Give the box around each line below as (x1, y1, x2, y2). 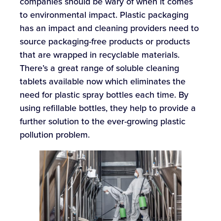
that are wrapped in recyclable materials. (20, 48, 180, 62)
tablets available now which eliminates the (20, 75, 185, 88)
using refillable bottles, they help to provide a (20, 102, 196, 115)
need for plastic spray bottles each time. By (20, 88, 188, 102)
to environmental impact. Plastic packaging (20, 8, 188, 22)
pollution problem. (20, 128, 90, 142)
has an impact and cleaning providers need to (20, 22, 199, 35)
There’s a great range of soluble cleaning (20, 62, 179, 75)
